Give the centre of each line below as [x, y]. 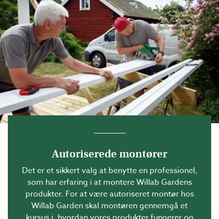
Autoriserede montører [109, 154]
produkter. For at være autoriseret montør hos [109, 194]
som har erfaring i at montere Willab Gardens [109, 182]
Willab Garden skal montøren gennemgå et [109, 206]
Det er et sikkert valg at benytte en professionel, [109, 171]
